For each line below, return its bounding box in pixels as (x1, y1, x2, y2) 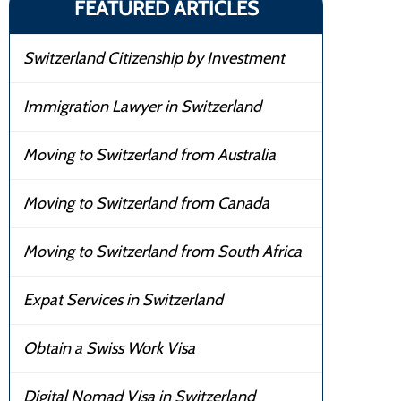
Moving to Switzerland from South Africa (23, 241, 302, 261)
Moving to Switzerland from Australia (23, 144, 276, 165)
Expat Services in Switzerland (23, 289, 223, 310)
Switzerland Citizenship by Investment (23, 47, 285, 68)
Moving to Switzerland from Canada (23, 192, 269, 213)
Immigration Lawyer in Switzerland (23, 96, 261, 116)
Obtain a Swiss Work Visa (23, 337, 195, 358)
